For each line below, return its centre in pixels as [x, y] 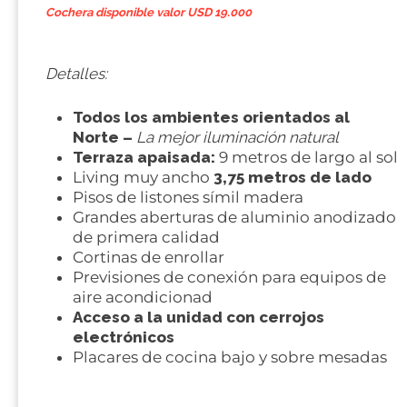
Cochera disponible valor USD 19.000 [149, 12]
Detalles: [76, 74]
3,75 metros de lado [293, 177]
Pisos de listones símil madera [188, 197]
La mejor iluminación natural [238, 137]
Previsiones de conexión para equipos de [229, 277]
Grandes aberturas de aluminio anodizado [234, 217]
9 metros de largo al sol [307, 157]
